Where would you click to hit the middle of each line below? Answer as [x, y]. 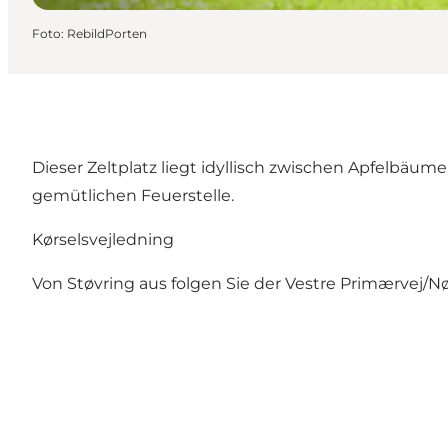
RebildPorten [107, 33]
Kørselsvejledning [103, 239]
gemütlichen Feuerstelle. [133, 195]
